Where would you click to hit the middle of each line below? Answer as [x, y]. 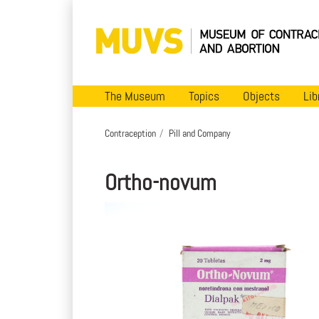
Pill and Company [200, 133]
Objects [261, 96]
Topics [204, 96]
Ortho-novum [161, 182]
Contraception [130, 133]
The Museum [135, 96]
